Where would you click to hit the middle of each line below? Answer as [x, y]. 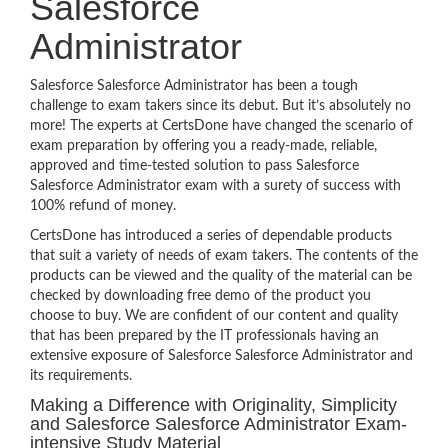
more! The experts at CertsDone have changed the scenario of [221, 126]
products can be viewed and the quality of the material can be [221, 276]
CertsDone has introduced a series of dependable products [211, 236]
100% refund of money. [103, 206]
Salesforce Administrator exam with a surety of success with [215, 186]
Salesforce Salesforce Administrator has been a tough [194, 86]
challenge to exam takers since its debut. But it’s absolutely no [220, 106]
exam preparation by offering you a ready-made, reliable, [203, 146]
